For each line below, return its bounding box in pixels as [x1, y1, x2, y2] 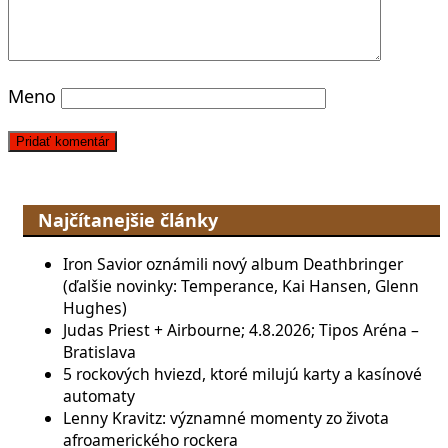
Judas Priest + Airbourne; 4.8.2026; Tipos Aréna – [63, 319, 419, 342]
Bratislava [63, 341, 136, 364]
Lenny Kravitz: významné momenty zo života [63, 407, 389, 430]
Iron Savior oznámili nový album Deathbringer [63, 253, 403, 276]
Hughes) [63, 297, 127, 320]
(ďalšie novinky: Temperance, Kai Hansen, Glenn [63, 275, 419, 298]
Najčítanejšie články [38, 208, 218, 233]
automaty [63, 385, 135, 408]
